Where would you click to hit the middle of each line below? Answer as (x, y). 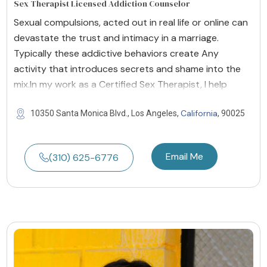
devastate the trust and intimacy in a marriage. (116, 38)
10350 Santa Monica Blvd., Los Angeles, (105, 113)
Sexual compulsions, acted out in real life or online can (131, 22)
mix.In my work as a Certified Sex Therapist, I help (120, 84)
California (199, 113)
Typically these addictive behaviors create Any (116, 53)
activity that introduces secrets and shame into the (127, 69)
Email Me (184, 156)
